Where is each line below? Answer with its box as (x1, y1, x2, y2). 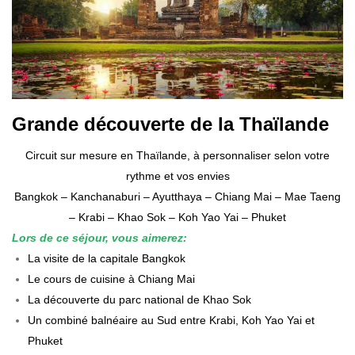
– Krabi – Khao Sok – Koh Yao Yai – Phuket (69, 210, 286, 223)
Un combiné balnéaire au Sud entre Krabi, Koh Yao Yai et (28, 313, 315, 326)
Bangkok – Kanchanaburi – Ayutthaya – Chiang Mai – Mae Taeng (14, 189, 341, 203)
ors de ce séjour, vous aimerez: (19, 231, 187, 244)
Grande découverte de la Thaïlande (12, 113, 329, 135)
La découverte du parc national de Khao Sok (28, 292, 251, 306)
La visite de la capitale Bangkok (28, 251, 185, 265)
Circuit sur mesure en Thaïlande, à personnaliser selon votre (25, 148, 330, 162)
